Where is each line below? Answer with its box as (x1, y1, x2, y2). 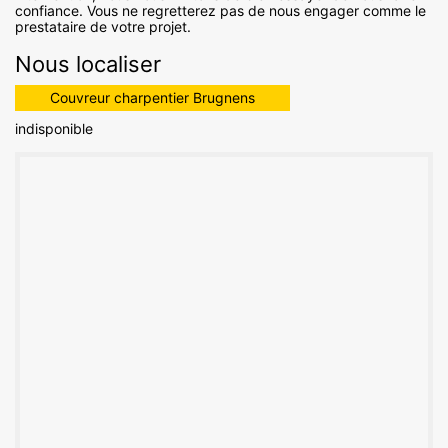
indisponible (15, 120, 93, 138)
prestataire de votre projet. (15, 18, 191, 36)
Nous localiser (15, 51, 161, 78)
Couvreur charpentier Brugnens (50, 89, 255, 107)
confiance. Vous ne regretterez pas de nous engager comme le (15, 2, 426, 20)
